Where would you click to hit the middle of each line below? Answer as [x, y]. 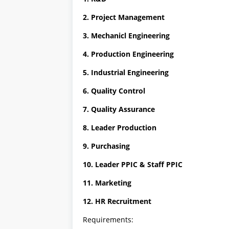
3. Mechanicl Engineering [126, 36]
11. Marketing [107, 183]
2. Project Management [124, 17]
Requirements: [108, 220]
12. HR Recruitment [117, 201]
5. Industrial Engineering [126, 73]
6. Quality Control [114, 91]
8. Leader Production [120, 128]
